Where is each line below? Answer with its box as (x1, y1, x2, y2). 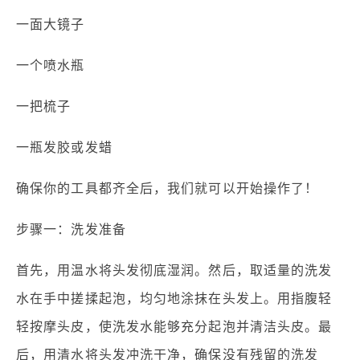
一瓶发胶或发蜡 (16, 141, 112, 155)
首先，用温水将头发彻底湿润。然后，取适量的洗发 (16, 264, 333, 278)
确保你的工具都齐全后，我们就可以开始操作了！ (16, 182, 319, 196)
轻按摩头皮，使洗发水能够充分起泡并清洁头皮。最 (16, 320, 333, 334)
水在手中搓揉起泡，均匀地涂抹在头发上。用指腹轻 (16, 292, 333, 306)
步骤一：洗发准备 (16, 223, 126, 237)
